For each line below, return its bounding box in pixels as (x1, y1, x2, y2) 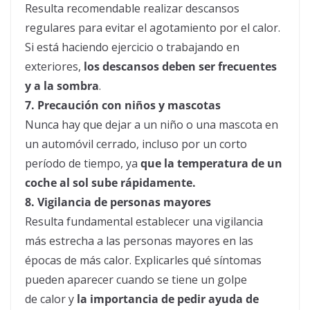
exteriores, (25, 59, 84, 75)
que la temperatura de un (140, 156, 282, 172)
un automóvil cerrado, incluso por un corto (25, 136, 247, 152)
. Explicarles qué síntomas (129, 253, 262, 268)
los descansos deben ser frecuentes (84, 59, 277, 75)
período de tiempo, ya (25, 156, 140, 172)
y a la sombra (25, 78, 99, 94)
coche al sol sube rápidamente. (25, 175, 196, 191)
